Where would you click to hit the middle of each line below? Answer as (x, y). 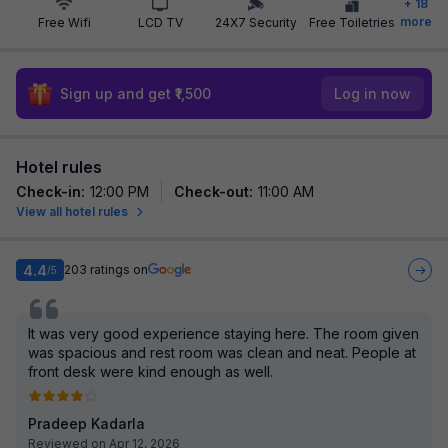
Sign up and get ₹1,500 (135, 93)
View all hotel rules (72, 211)
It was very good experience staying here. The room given (223, 333)
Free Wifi (64, 22)
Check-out (211, 191)
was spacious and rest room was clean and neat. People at (222, 352)
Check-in (48, 191)
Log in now (372, 93)
